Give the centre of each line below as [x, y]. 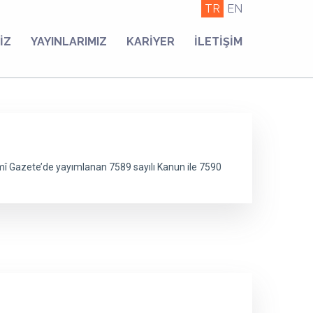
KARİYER [151, 42]
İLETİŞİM [218, 42]
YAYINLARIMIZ [69, 42]
